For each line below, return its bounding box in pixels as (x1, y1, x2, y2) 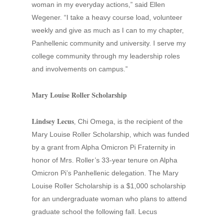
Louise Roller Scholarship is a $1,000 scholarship (32, 182, 186, 190)
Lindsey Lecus (32, 116, 74, 126)
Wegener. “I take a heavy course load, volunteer (32, 13, 182, 21)
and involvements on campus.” (32, 65, 128, 73)
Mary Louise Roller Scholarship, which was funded (32, 130, 189, 138)
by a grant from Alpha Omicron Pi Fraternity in (32, 143, 175, 151)
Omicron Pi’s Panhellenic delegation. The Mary (32, 169, 178, 177)
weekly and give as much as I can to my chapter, (32, 26, 184, 34)
